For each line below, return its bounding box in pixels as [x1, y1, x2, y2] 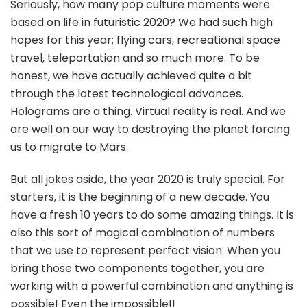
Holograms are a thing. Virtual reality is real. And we [10, 103, 286, 119]
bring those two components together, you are [10, 260, 265, 276]
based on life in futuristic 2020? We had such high [10, 14, 273, 30]
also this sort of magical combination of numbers [10, 224, 275, 241]
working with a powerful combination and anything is [10, 278, 293, 294]
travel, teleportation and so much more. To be [10, 49, 260, 66]
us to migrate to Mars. [10, 138, 128, 155]
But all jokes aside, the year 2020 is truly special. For [10, 171, 285, 187]
